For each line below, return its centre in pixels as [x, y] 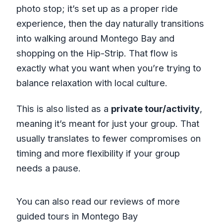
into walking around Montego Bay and [95, 38]
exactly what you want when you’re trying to [109, 68]
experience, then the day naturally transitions [110, 23]
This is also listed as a [63, 108]
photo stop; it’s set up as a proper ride [97, 8]
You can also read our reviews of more [98, 201]
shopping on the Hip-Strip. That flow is [97, 53]
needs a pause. [48, 168]
